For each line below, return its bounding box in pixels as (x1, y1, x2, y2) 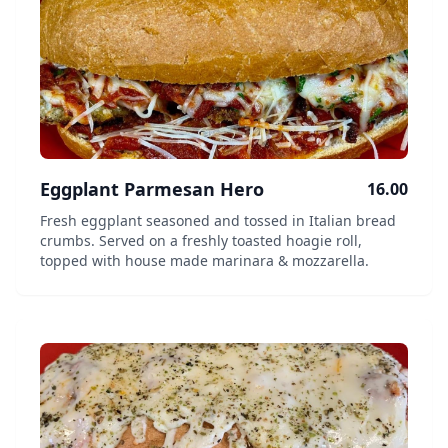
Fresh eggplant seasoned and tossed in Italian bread (40, 211, 396, 230)
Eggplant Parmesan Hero (40, 177, 264, 201)
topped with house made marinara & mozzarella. (40, 251, 369, 270)
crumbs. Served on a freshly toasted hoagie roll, (40, 231, 362, 250)
